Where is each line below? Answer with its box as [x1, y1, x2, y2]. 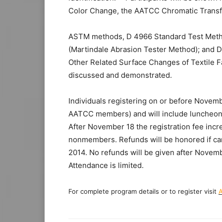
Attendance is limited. [68, 161, 144, 170]
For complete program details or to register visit [68, 187, 219, 196]
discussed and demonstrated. [68, 70, 172, 80]
